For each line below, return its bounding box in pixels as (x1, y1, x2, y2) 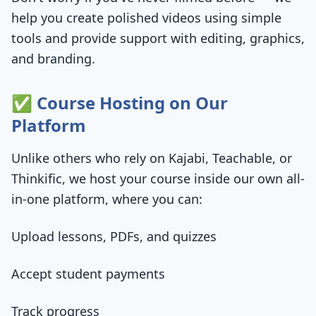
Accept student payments (11, 265, 165, 282)
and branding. (11, 50, 95, 67)
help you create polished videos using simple (11, 9, 281, 26)
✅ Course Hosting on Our (11, 91, 228, 114)
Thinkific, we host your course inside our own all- (11, 170, 305, 187)
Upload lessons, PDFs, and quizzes (11, 228, 217, 245)
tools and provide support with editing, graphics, (11, 30, 305, 47)
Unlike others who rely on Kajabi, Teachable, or (11, 150, 292, 166)
